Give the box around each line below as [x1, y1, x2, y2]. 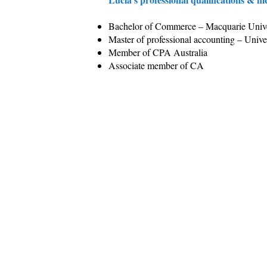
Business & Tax [108, 207, 173, 221]
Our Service [108, 167, 170, 184]
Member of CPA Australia [108, 46, 207, 58]
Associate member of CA [108, 59, 204, 72]
